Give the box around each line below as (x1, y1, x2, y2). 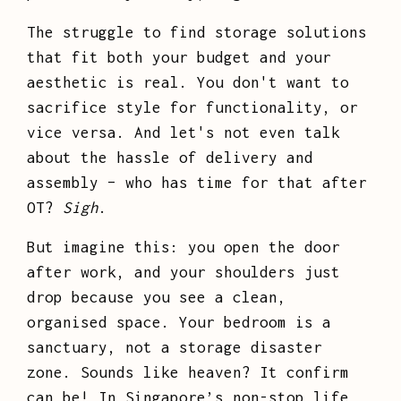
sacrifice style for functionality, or (27, 98, 358, 117)
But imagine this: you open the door (27, 238, 340, 257)
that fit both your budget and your (27, 48, 331, 67)
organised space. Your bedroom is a (27, 313, 331, 332)
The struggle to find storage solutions (27, 23, 367, 42)
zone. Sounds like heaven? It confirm (27, 363, 349, 382)
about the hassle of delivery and (27, 149, 313, 167)
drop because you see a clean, (27, 288, 286, 307)
